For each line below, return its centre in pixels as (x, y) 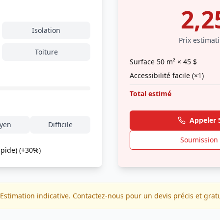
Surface (143, 62)
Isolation (46, 30)
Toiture (46, 52)
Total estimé (151, 94)
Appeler (204, 120)
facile (181, 75)
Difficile (60, 124)
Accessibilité (151, 75)
